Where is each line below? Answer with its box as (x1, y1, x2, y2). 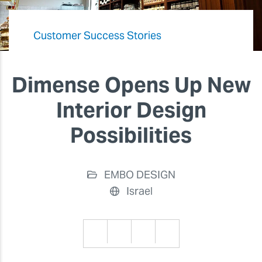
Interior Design (56, 96, 206, 124)
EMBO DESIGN (104, 168, 175, 182)
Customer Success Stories (33, 29, 161, 43)
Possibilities (70, 122, 192, 149)
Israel (126, 184, 153, 198)
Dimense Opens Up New (11, 71, 251, 99)
